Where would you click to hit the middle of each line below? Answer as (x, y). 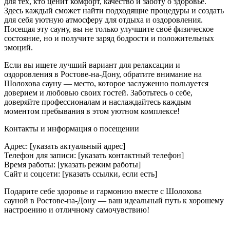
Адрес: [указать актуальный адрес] (65, 146)
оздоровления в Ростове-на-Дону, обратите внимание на (103, 74)
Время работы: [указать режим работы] (72, 164)
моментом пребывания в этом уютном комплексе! (92, 111)
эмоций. (18, 47)
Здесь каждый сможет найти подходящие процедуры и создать (114, 10)
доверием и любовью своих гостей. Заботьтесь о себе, (98, 92)
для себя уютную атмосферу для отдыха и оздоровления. (103, 20)
